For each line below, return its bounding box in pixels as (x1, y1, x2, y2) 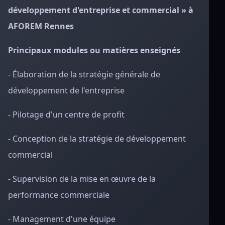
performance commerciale (8, 189, 109, 200)
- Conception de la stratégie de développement (8, 133, 186, 144)
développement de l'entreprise (8, 85, 125, 96)
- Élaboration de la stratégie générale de (8, 69, 160, 80)
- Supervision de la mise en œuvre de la (8, 173, 156, 184)
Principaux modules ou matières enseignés (8, 45, 180, 56)
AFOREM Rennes (8, 21, 74, 32)
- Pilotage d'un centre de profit (8, 109, 125, 120)
